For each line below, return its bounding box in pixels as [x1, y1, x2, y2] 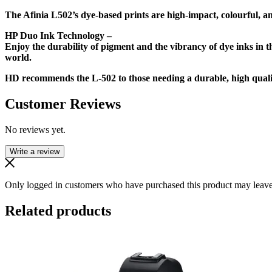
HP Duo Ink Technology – [5, 30, 112, 41]
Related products [5, 202, 111, 219]
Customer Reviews [5, 95, 121, 112]
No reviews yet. [5, 124, 66, 135]
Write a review [10, 146, 59, 156]
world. [5, 52, 32, 63]
